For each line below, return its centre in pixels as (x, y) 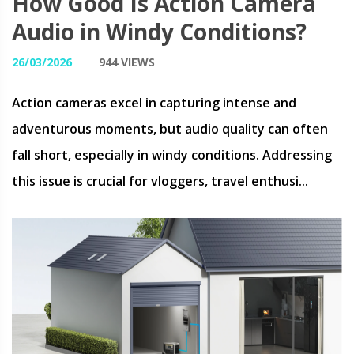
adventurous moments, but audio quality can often (170, 129)
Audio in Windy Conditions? (159, 32)
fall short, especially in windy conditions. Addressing (172, 155)
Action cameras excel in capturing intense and (154, 103)
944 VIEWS (127, 62)
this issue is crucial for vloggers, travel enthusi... (160, 181)
